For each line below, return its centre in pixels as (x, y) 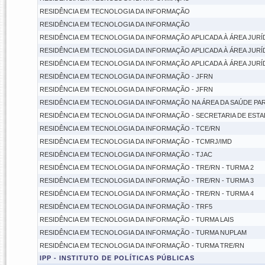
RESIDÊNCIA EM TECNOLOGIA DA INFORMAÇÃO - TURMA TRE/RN (142, 245)
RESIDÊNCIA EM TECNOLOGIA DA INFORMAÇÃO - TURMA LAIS (136, 219)
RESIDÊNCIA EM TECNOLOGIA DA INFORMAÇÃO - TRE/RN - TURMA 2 (146, 167)
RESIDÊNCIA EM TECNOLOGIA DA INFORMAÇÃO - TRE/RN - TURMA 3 (146, 180)
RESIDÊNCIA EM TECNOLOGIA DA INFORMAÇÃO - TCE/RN (130, 128)
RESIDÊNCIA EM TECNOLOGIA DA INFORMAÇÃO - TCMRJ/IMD (135, 141)
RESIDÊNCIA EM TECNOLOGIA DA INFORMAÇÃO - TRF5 (126, 206)
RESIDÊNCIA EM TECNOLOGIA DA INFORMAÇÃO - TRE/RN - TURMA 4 (146, 193)
